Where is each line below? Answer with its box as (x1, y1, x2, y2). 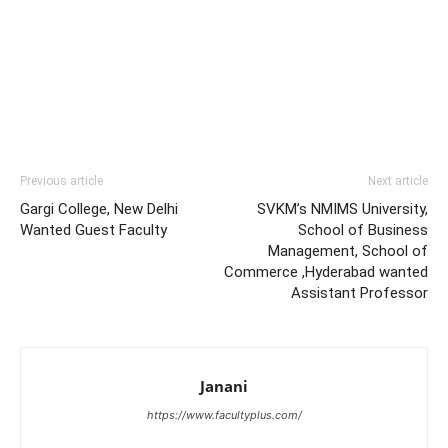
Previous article (20, 174, 103, 188)
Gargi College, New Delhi (20, 200, 178, 218)
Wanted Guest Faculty (20, 221, 167, 239)
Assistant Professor (291, 284, 428, 302)
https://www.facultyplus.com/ (146, 408, 302, 422)
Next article (368, 174, 428, 188)
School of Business (298, 221, 428, 239)
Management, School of (268, 242, 428, 260)
